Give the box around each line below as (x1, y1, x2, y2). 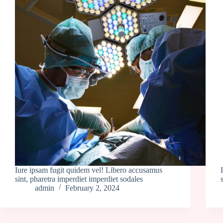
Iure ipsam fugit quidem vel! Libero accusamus (15, 165, 162, 174)
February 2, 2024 (65, 183, 119, 192)
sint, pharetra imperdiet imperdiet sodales (15, 174, 143, 183)
